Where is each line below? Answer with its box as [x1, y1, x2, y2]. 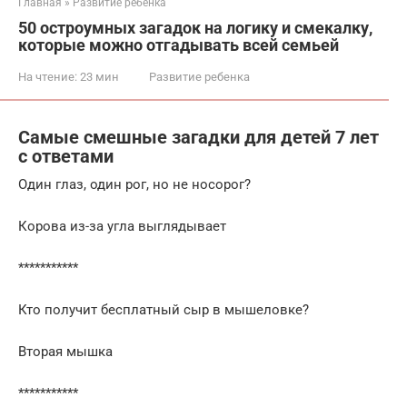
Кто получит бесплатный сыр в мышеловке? [18, 301, 309, 318]
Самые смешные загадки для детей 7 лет [18, 127, 379, 148]
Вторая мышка [18, 342, 113, 360]
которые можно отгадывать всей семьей [18, 35, 339, 55]
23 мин [77, 70, 119, 84]
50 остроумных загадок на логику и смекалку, [18, 18, 372, 37]
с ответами [18, 146, 114, 167]
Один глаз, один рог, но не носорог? [18, 175, 251, 193]
